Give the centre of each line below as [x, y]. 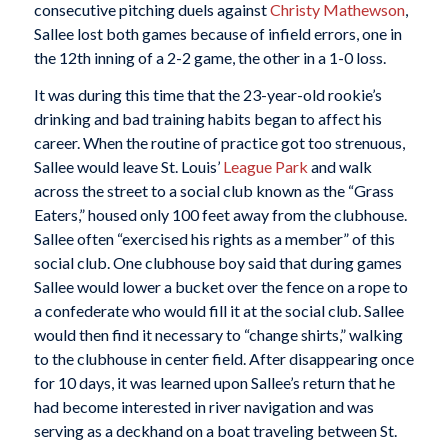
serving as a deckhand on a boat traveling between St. [215, 431]
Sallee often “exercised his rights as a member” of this [214, 239]
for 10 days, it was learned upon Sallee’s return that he [214, 383]
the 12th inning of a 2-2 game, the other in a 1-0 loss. [209, 57]
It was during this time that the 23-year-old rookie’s [207, 95]
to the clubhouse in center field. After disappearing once [223, 359]
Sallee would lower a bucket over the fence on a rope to [220, 287]
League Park [265, 167]
